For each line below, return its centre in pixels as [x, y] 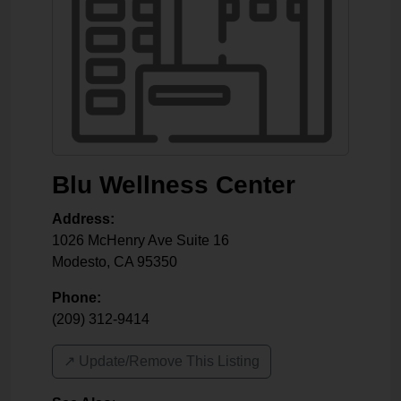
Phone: [77, 298]
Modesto [79, 262]
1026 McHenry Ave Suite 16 [141, 240]
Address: [83, 219]
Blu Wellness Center [174, 185]
